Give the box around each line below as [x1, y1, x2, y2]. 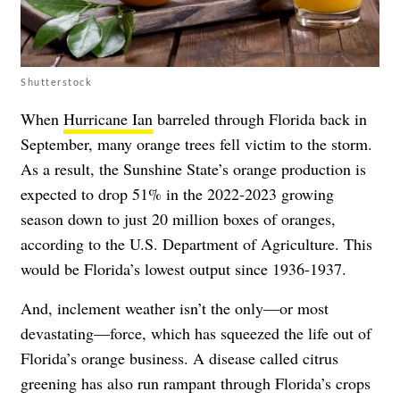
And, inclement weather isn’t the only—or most [21, 297, 329, 320]
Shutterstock [21, 76, 92, 88]
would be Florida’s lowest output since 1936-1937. [21, 258, 346, 280]
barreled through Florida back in [153, 108, 367, 130]
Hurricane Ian [63, 108, 153, 130]
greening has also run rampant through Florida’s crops [21, 372, 371, 395]
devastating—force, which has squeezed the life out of [21, 322, 371, 345]
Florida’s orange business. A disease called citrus [21, 347, 338, 370]
